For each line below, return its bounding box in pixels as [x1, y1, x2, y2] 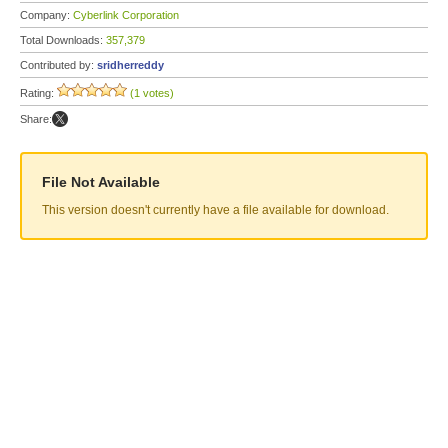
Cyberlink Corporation [73, 9, 179, 21]
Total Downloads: [20, 34, 106, 46]
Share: [20, 113, 52, 125]
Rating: [20, 87, 57, 99]
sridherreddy [97, 59, 164, 71]
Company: [20, 9, 73, 21]
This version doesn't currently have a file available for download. [42, 203, 389, 217]
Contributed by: [20, 59, 97, 71]
